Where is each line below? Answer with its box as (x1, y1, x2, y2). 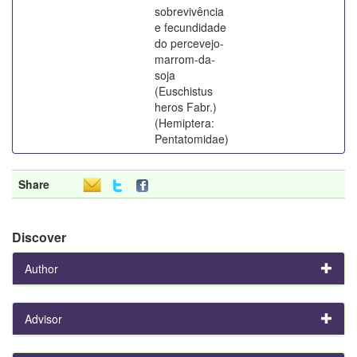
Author (25, 260, 58, 277)
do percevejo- (155, 34, 224, 51)
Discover (12, 227, 66, 246)
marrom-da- (155, 50, 215, 67)
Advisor (25, 310, 62, 327)
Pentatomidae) (155, 130, 229, 147)
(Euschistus (155, 82, 213, 99)
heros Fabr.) (155, 98, 217, 115)
